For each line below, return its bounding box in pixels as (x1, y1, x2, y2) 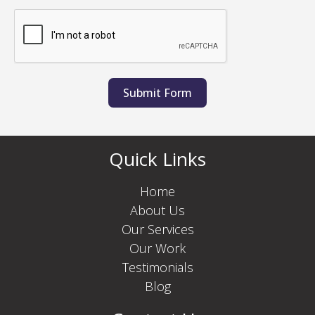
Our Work (129, 240, 186, 257)
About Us (130, 202, 185, 219)
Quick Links (109, 146, 206, 172)
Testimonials (122, 259, 193, 276)
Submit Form (123, 85, 192, 101)
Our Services (121, 221, 194, 238)
